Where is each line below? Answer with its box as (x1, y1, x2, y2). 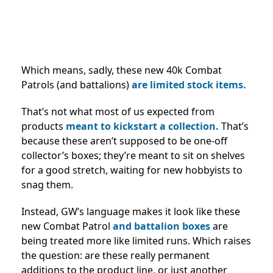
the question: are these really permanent (21, 249, 210, 263)
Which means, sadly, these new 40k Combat (21, 63, 222, 77)
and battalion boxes (113, 219, 210, 233)
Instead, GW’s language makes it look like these (21, 205, 240, 219)
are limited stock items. (132, 78, 246, 92)
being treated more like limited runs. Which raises (21, 234, 251, 248)
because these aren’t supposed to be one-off (21, 134, 227, 148)
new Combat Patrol (21, 219, 113, 233)
